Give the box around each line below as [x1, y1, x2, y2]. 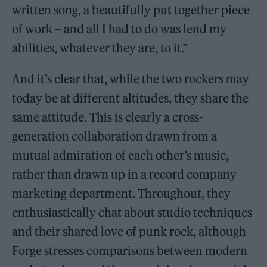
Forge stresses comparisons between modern [12, 243, 248, 259]
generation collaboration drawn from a [12, 129, 218, 144]
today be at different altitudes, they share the [12, 91, 249, 106]
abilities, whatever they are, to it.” [12, 41, 188, 56]
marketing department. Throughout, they [12, 186, 231, 201]
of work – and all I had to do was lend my [12, 21, 227, 37]
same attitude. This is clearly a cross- [12, 110, 204, 125]
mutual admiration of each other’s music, [12, 148, 229, 163]
